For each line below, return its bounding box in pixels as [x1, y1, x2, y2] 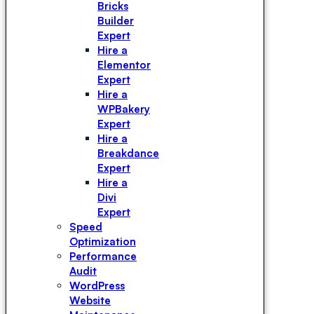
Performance [69, 250, 137, 263]
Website [69, 294, 111, 307]
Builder [97, 14, 134, 27]
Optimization [69, 235, 136, 248]
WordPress [69, 279, 125, 292]
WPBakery [97, 102, 150, 116]
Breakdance [97, 146, 159, 160]
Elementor [97, 58, 151, 71]
